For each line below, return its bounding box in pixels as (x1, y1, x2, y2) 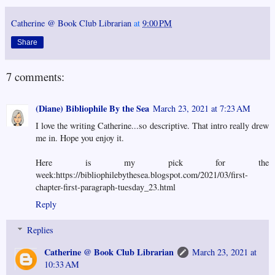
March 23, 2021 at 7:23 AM (153, 103, 250, 115)
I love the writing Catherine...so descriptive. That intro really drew (36, 120, 269, 132)
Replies (27, 224, 54, 236)
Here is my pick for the (36, 157, 269, 169)
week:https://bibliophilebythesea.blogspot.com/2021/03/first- (36, 169, 248, 181)
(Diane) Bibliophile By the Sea (36, 102, 149, 115)
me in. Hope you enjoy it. (36, 132, 124, 144)
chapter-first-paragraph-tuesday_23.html (36, 181, 176, 193)
